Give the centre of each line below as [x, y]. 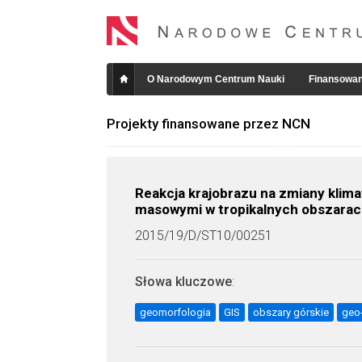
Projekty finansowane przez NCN [208, 124]
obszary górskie [291, 312]
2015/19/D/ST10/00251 [204, 236]
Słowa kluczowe [183, 282]
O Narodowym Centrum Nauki [216, 79]
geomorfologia [175, 312]
